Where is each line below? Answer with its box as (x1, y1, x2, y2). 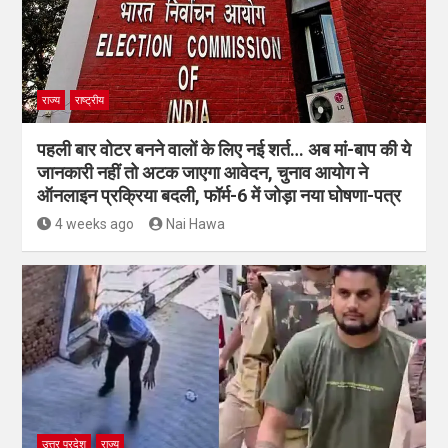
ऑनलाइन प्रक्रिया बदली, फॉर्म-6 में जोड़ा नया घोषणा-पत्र (37, 185, 401, 206)
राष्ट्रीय (75, 94, 104, 107)
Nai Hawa (166, 216, 225, 232)
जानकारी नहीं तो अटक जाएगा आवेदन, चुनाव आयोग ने (37, 162, 368, 183)
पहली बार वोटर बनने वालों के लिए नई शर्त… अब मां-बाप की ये (37, 139, 411, 160)
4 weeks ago (54, 216, 134, 232)
